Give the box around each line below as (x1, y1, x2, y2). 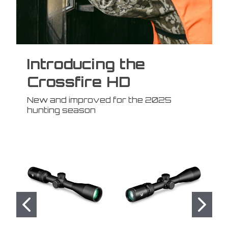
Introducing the (26, 54, 145, 73)
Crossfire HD (26, 72, 131, 91)
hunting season (26, 104, 96, 115)
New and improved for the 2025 (26, 94, 172, 105)
